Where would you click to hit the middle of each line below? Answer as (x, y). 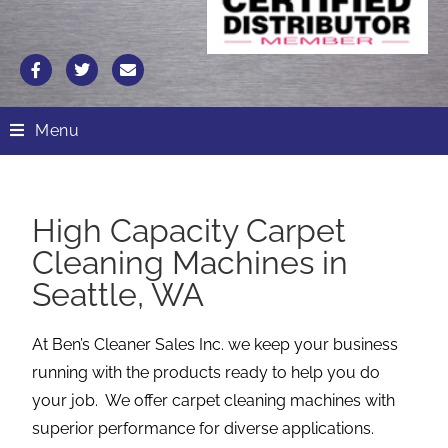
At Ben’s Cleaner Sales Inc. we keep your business (215, 345)
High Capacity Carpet (189, 231)
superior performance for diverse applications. (203, 429)
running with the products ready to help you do (206, 373)
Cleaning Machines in (190, 263)
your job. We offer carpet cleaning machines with (214, 401)
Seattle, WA (118, 295)
